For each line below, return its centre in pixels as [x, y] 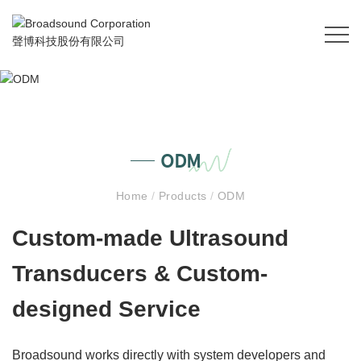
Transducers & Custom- [140, 274]
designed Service [106, 309]
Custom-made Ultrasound [150, 239]
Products [183, 196]
